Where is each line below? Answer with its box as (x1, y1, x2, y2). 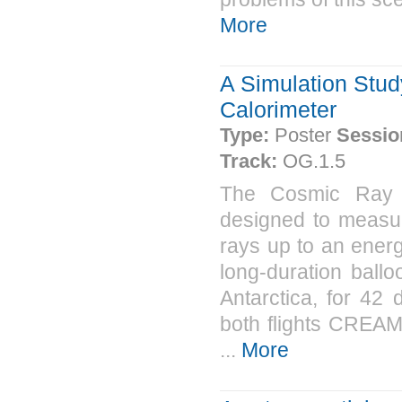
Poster (275, 124, 336, 146)
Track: (220, 150, 283, 172)
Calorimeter (220, 96, 336, 122)
